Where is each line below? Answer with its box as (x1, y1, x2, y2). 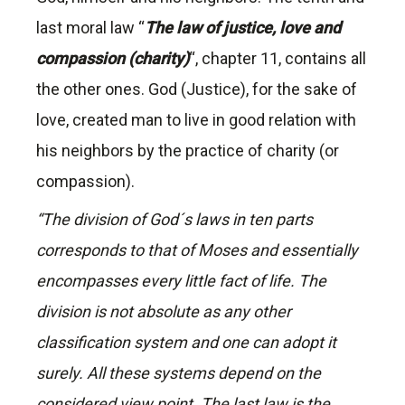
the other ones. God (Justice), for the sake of (36, 80, 357, 99)
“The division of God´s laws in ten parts (36, 210, 313, 230)
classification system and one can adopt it (36, 333, 336, 353)
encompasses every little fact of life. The (36, 271, 326, 291)
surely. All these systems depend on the (36, 363, 321, 383)
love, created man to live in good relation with (36, 110, 356, 130)
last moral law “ (36, 18, 145, 38)
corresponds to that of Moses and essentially (36, 240, 358, 260)
